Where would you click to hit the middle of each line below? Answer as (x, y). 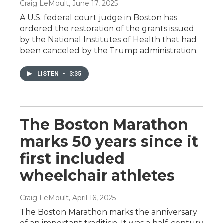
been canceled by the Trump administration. (109, 50)
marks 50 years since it (109, 141)
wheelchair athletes (97, 175)
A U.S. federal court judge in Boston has (99, 17)
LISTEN (49, 73)
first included (72, 158)
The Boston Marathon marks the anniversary (109, 212)
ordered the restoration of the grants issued (107, 28)
